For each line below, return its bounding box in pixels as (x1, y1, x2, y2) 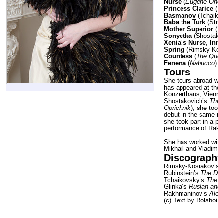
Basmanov (164, 11, 196, 19)
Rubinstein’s (164, 169, 200, 177)
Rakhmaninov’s (164, 189, 209, 197)
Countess (164, 52, 192, 60)
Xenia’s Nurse (164, 38, 206, 46)
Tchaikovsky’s (164, 176, 206, 183)
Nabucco (190, 59, 215, 67)
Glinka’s (164, 182, 189, 190)
